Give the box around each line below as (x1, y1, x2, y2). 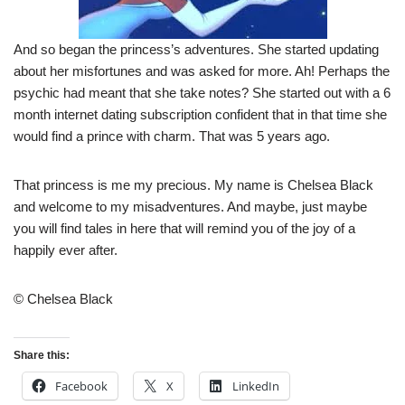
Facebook (55, 378, 108, 395)
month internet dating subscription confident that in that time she (14, 107, 387, 123)
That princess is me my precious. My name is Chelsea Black (14, 177, 373, 193)
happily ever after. (14, 242, 118, 259)
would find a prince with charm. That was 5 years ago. (14, 128, 330, 145)
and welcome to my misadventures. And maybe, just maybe (14, 199, 367, 215)
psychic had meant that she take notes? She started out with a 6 (14, 85, 391, 101)
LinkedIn (232, 378, 279, 395)
